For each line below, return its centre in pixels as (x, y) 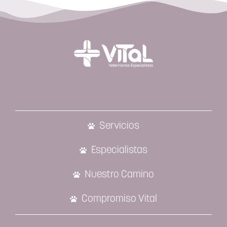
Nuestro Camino (119, 175)
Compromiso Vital (119, 199)
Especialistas (119, 150)
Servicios (119, 126)
